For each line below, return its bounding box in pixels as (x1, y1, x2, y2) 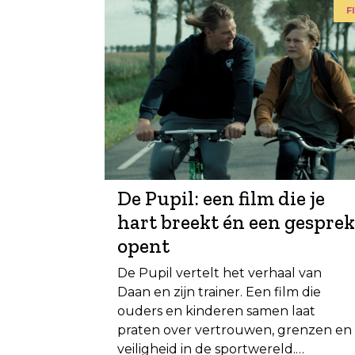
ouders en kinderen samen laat (117, 303, 315, 319)
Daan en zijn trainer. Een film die (117, 284, 321, 300)
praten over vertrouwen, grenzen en (117, 322, 352, 338)
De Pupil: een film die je (117, 185, 325, 210)
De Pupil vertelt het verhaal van (117, 265, 322, 281)
